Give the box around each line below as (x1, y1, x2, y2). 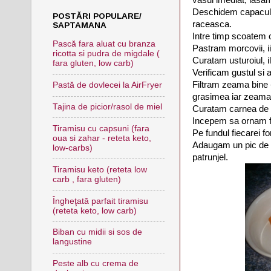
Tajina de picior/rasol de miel (53, 102, 162, 111)
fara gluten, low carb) (53, 59, 134, 68)
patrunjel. (192, 152, 228, 162)
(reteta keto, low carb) (53, 206, 137, 215)
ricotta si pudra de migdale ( (53, 49, 160, 59)
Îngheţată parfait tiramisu (53, 196, 148, 206)
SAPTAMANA (53, 21, 106, 30)
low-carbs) (53, 143, 93, 152)
